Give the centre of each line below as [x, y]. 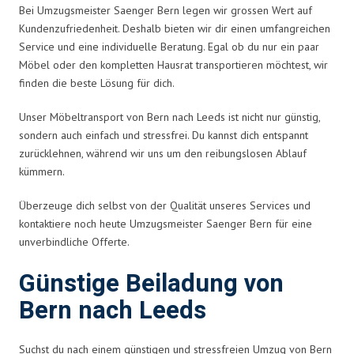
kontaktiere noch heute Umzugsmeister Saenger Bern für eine [166, 223]
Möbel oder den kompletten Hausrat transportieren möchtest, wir [173, 64]
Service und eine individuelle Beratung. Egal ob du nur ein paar [169, 46]
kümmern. [42, 171]
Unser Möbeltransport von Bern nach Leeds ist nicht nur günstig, [169, 117]
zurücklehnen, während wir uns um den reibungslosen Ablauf [163, 153]
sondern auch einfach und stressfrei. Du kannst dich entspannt [164, 135]
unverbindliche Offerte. [74, 241]
